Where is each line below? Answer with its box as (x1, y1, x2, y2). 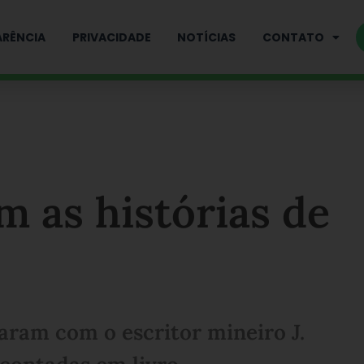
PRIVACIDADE (71, 28, 151, 45)
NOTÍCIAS (177, 28, 236, 45)
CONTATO (262, 28, 325, 45)
